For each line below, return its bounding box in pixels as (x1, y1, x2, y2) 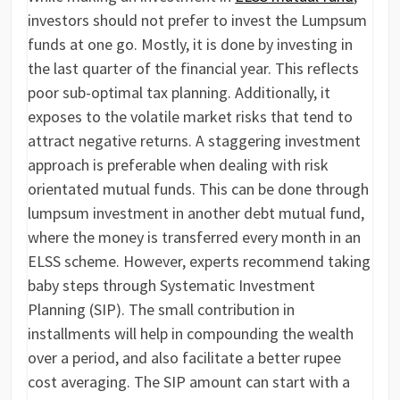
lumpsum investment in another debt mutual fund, (28, 203, 365, 224)
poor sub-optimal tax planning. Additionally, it (28, 82, 331, 104)
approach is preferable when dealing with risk (28, 154, 329, 176)
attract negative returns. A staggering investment (28, 130, 362, 152)
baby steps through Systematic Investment (28, 275, 316, 296)
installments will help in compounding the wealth (28, 323, 354, 345)
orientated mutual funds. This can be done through (28, 179, 370, 200)
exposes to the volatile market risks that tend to (28, 106, 354, 128)
